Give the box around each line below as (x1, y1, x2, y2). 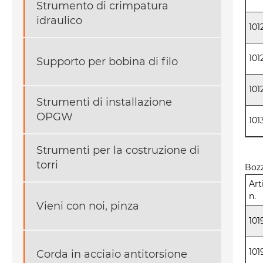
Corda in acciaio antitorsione (36, 247, 187, 261)
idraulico (36, 14, 82, 28)
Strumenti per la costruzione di (36, 144, 200, 157)
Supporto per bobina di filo (36, 55, 178, 68)
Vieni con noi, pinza (36, 199, 139, 213)
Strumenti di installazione (36, 96, 172, 109)
